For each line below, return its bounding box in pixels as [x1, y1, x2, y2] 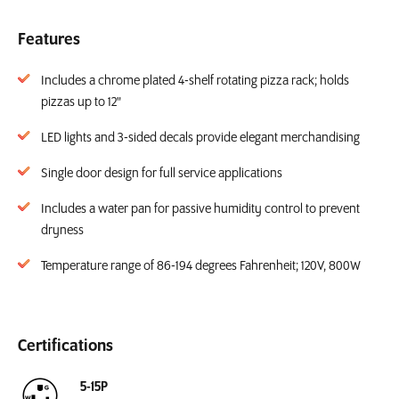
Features [18, 31, 80, 50]
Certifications [18, 338, 113, 356]
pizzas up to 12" [41, 95, 121, 110]
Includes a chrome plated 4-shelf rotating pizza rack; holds [41, 74, 349, 89]
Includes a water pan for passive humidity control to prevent [41, 202, 360, 217]
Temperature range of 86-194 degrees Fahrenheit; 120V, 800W [41, 259, 361, 274]
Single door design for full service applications [41, 167, 282, 182]
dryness [41, 224, 84, 239]
